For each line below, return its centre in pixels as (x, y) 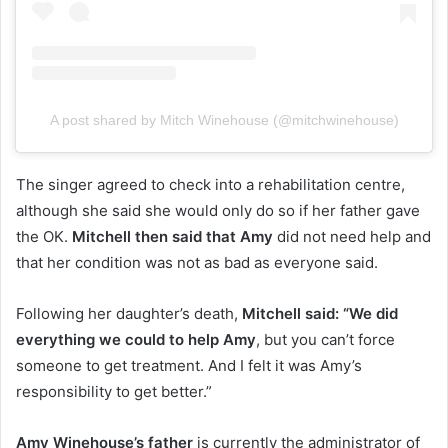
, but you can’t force (325, 340)
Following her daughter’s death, (129, 314)
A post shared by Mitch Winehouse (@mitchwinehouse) (224, 120)
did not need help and (352, 237)
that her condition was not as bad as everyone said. (197, 263)
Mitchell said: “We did (320, 314)
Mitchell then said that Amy (172, 237)
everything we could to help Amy (136, 340)
